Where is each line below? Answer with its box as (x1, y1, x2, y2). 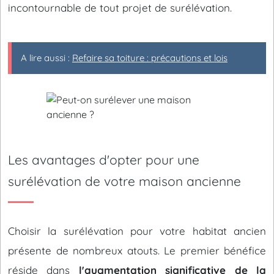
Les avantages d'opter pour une (8, 152, 199, 168)
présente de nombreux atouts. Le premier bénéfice (8, 244, 266, 257)
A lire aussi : (21, 52, 72, 64)
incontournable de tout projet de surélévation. (8, 1, 232, 14)
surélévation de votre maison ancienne (8, 173, 241, 189)
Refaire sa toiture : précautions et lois (72, 52, 228, 64)
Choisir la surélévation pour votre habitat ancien (8, 224, 266, 237)
